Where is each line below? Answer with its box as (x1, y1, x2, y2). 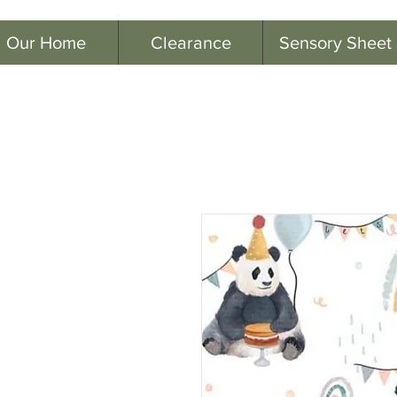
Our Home (5, 33, 86, 52)
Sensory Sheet (278, 33, 392, 52)
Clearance (150, 33, 231, 52)
